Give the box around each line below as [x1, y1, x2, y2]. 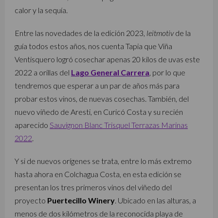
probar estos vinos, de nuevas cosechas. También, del [15, 94, 189, 103]
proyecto [15, 196, 47, 205]
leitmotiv [145, 28, 174, 37]
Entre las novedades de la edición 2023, [15, 28, 145, 37]
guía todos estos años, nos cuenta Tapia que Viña [15, 41, 172, 51]
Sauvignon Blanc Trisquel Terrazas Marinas [50, 120, 188, 129]
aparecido [15, 120, 50, 129]
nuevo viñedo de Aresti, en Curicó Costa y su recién [15, 107, 183, 116]
